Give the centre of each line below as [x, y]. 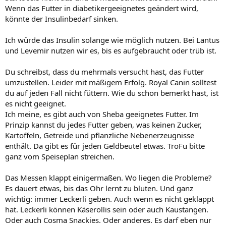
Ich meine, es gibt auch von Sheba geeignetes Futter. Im [102, 114]
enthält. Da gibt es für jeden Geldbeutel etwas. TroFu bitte [105, 146]
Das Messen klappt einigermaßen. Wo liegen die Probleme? [108, 178]
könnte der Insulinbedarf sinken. [62, 19]
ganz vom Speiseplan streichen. [60, 156]
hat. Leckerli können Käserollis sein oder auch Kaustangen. [107, 209]
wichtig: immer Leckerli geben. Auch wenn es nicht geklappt [109, 199]
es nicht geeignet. [36, 103]
